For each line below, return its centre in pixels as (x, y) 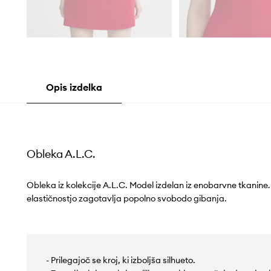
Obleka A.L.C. (61, 154)
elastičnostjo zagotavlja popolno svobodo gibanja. (126, 199)
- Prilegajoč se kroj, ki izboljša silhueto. (120, 260)
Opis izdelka (74, 87)
